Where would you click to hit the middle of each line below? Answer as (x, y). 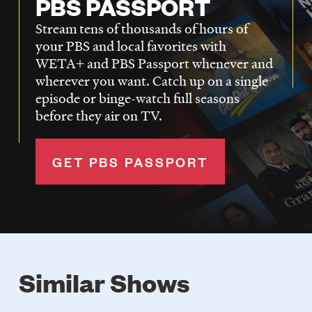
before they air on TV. (99, 116)
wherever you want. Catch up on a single (151, 81)
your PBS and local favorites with (131, 46)
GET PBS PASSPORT (130, 162)
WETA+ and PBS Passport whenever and (154, 64)
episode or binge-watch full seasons (137, 99)
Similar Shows (104, 282)
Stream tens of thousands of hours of (141, 29)
